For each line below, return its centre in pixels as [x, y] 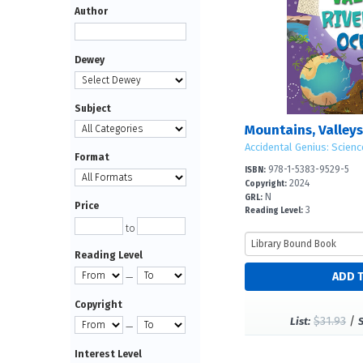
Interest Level [108, 354]
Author [91, 11]
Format [92, 157]
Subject [93, 109]
